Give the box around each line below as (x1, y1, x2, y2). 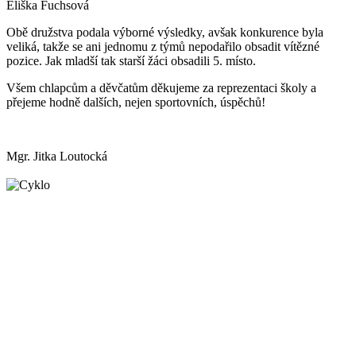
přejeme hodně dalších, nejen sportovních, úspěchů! (6, 95, 265, 109)
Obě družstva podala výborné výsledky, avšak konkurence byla (6, 25, 323, 39)
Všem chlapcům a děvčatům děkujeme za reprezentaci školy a (6, 80, 316, 95)
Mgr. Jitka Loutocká (6, 149, 107, 163)
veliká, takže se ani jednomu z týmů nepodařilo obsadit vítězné (6, 39, 319, 53)
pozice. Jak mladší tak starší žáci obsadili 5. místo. (6, 53, 256, 68)
